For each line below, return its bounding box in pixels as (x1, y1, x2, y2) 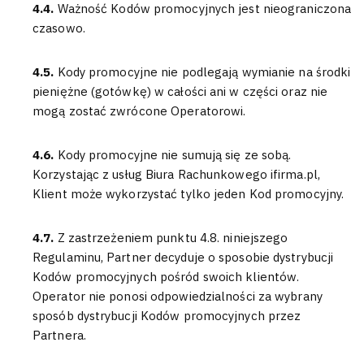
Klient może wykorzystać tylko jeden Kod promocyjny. (32, 186, 344, 201)
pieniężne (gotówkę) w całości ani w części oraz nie (32, 84, 328, 99)
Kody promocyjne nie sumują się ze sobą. (57, 147, 292, 162)
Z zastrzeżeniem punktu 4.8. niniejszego (57, 230, 288, 245)
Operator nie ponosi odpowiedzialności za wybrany (32, 288, 323, 304)
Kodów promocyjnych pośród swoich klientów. (32, 269, 300, 284)
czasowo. (32, 20, 85, 36)
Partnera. (32, 327, 86, 343)
